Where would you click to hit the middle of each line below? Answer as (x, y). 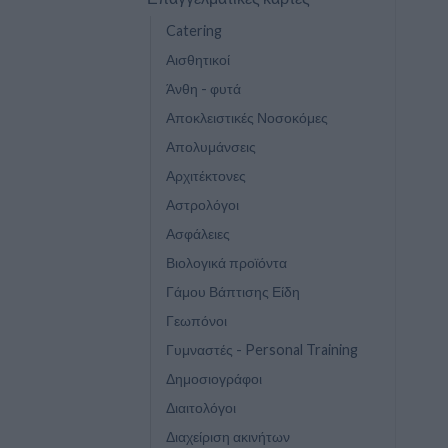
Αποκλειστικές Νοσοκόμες (247, 117)
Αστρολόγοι (202, 204)
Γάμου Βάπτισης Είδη (233, 291)
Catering (194, 30)
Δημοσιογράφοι (214, 378)
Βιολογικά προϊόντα (226, 262)
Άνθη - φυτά (203, 88)
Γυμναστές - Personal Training (262, 349)
